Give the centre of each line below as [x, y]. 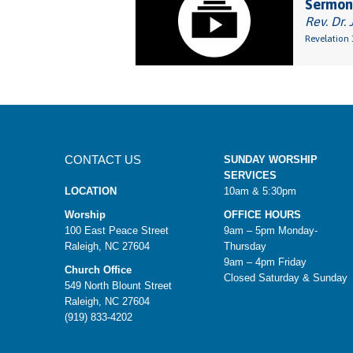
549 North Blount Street [118, 286]
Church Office [98, 270]
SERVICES [250, 175]
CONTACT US [103, 160]
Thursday [245, 246]
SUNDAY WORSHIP [270, 160]
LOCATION [91, 191]
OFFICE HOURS [262, 215]
